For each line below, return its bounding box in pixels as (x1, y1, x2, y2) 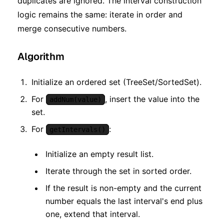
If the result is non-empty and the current (45, 182, 201, 193)
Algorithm (17, 49, 64, 63)
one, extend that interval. (45, 208, 140, 219)
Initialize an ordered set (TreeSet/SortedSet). (31, 76, 201, 87)
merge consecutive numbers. (17, 23, 126, 33)
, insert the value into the (105, 93, 199, 104)
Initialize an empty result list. (45, 148, 153, 159)
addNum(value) (49, 95, 101, 103)
